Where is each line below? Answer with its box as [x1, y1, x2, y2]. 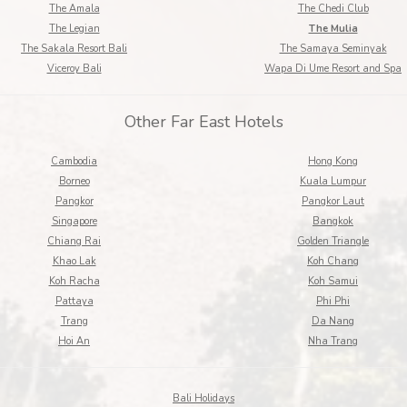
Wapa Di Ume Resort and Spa [264, 62, 402, 75]
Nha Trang [308, 334, 358, 348]
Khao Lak [52, 254, 96, 268]
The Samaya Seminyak [279, 42, 387, 55]
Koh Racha [48, 274, 100, 288]
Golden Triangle [297, 234, 369, 248]
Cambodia [51, 154, 97, 168]
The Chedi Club [297, 2, 369, 15]
